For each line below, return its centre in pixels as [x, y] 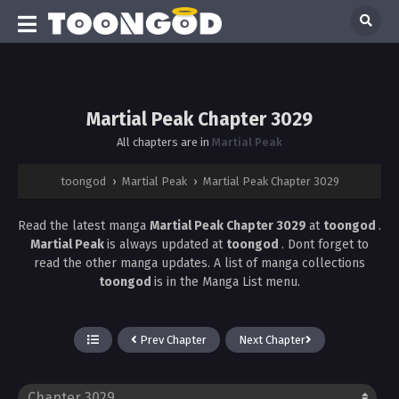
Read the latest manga [84, 225]
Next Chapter [272, 339]
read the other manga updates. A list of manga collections [199, 263]
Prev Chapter [172, 339]
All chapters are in [164, 142]
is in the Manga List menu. [227, 281]
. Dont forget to [325, 244]
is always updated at [167, 244]
